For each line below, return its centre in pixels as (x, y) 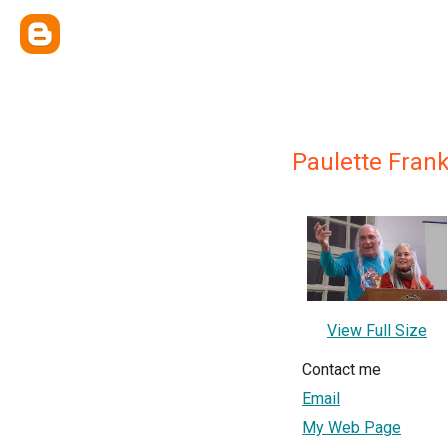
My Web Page (351, 428)
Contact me (341, 370)
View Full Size (377, 331)
